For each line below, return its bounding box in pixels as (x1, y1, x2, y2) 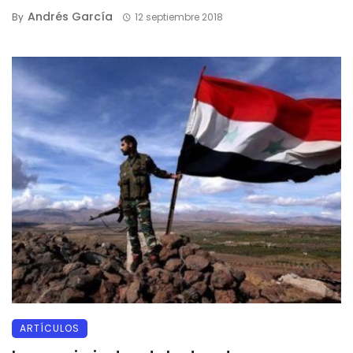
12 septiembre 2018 (134, 9, 223, 24)
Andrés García (28, 8, 113, 24)
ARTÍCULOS (20, 321, 80, 336)
